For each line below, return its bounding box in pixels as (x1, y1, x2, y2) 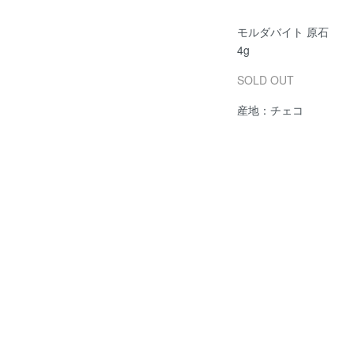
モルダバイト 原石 (237, 24, 330, 40)
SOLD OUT (237, 72, 295, 88)
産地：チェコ (237, 102, 304, 119)
